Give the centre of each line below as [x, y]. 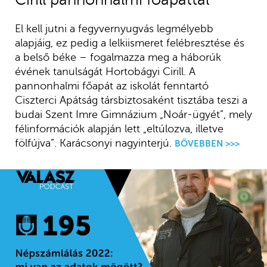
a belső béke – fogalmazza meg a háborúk [118, 57]
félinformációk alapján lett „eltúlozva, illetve [119, 128]
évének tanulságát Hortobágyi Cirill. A [105, 71]
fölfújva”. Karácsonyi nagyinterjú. [93, 143]
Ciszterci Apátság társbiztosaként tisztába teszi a [131, 100]
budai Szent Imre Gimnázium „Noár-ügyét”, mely [133, 114]
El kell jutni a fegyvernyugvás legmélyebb [114, 28]
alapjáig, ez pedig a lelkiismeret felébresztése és [129, 43]
